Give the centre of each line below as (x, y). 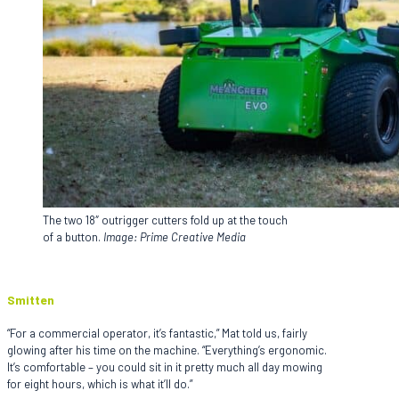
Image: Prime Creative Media (175, 237)
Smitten (31, 299)
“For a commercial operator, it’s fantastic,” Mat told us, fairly (157, 333)
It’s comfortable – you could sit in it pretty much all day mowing (165, 366)
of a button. (73, 237)
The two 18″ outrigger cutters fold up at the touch (165, 220)
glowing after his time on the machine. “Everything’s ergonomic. (167, 350)
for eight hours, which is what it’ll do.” (100, 383)
